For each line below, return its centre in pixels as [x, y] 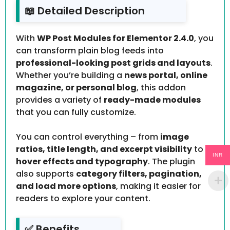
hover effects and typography [82, 162]
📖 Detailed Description [85, 11]
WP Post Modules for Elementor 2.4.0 [116, 39]
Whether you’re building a [70, 75]
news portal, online [166, 75]
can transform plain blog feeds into [90, 51]
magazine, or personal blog [76, 88]
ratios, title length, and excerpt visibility [104, 149]
